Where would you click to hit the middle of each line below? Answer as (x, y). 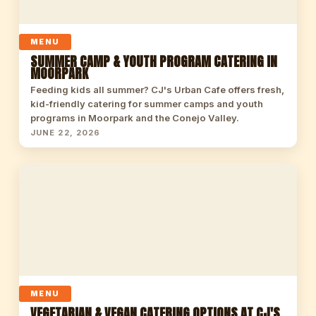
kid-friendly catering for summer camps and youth (146, 104)
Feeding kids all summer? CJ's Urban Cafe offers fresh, (157, 90)
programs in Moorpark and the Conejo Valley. (134, 118)
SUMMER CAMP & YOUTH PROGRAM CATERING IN (153, 61)
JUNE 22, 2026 (65, 133)
